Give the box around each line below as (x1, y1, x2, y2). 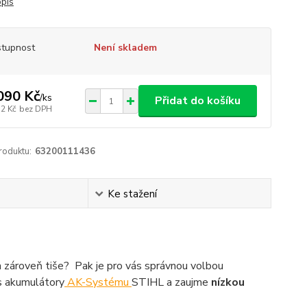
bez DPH (19, 103, 52, 114)
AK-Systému (64, 275, 132, 290)
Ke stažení (107, 187, 157, 201)
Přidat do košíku (154, 93, 241, 108)
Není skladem (93, 41, 157, 54)
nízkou (210, 275, 245, 290)
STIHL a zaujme (131, 275, 211, 290)
